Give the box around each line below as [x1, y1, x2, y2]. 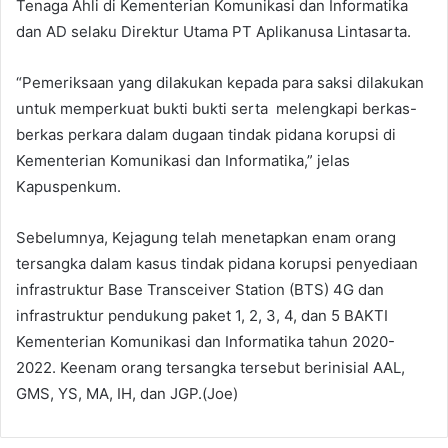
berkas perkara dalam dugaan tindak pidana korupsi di [16, 125, 396, 145]
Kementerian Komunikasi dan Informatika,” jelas [16, 151, 350, 171]
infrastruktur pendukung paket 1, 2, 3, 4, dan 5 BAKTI [16, 306, 388, 326]
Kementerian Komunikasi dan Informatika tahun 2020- [16, 332, 395, 352]
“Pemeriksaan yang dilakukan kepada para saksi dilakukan [16, 73, 424, 93]
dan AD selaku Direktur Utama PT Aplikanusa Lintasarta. [16, 22, 411, 42]
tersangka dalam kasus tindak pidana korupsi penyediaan [16, 254, 418, 274]
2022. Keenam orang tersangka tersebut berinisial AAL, [16, 358, 405, 378]
